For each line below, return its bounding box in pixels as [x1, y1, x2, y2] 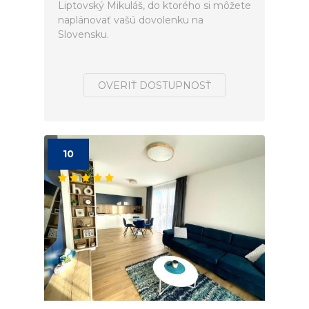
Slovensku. [58, 28, 109, 41]
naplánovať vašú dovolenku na [58, 14, 203, 26]
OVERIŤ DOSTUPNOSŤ [98, 79, 211, 92]
